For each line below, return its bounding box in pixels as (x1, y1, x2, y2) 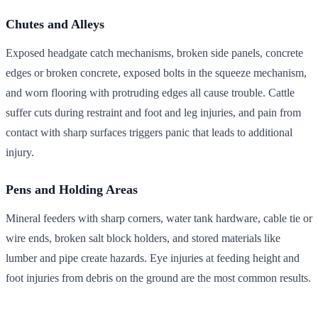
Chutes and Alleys (6, 16, 104, 31)
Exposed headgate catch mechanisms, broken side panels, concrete (6, 46, 303, 59)
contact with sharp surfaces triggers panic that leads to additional (6, 126, 292, 138)
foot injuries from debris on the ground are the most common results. (6, 271, 311, 284)
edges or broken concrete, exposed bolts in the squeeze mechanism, (6, 66, 307, 79)
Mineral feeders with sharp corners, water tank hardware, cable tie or (6, 212, 312, 224)
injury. (6, 146, 34, 158)
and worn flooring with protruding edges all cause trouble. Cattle (6, 86, 295, 99)
